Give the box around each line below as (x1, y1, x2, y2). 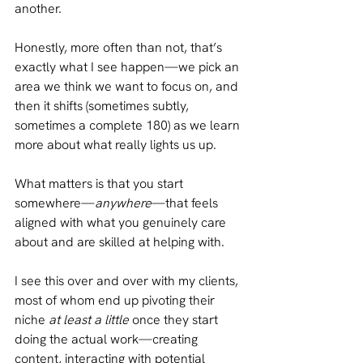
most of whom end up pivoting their (15, 291, 218, 309)
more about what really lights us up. (15, 135, 216, 153)
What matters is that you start (15, 174, 186, 192)
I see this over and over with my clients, (15, 271, 241, 289)
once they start (132, 310, 221, 328)
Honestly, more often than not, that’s (15, 38, 225, 56)
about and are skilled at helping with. (15, 233, 224, 250)
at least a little (49, 310, 132, 328)
